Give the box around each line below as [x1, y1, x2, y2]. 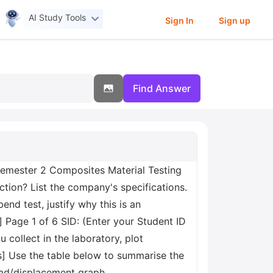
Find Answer [133, 82, 191, 94]
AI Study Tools [29, 12, 87, 23]
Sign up [218, 15, 250, 26]
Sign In [165, 15, 194, 26]
